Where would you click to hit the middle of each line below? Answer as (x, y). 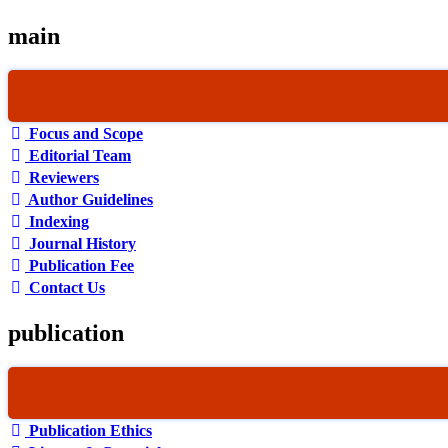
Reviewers (62, 177)
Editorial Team (78, 155)
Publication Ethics (88, 430)
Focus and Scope (84, 133)
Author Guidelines (89, 199)
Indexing (57, 221)
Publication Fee (79, 265)
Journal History (80, 243)
